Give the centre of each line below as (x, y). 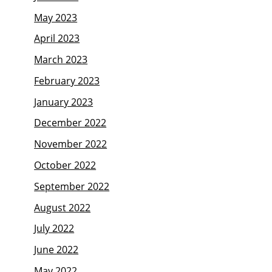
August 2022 (63, 207)
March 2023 (61, 60)
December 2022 (70, 123)
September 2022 (72, 186)
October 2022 (65, 165)
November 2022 (71, 144)
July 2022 (54, 229)
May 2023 (56, 17)
